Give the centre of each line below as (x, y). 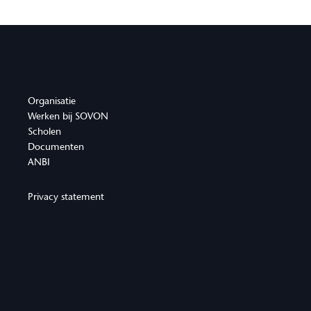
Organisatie (52, 101)
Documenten (56, 147)
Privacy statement (66, 197)
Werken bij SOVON (68, 116)
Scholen (44, 132)
